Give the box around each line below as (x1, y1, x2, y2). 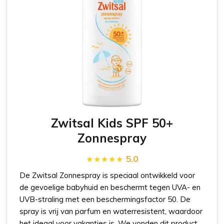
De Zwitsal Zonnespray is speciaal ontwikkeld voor (19, 170, 195, 180)
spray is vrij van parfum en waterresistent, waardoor (19, 206, 203, 216)
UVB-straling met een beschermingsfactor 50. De (19, 194, 191, 204)
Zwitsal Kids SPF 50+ (51, 115, 173, 130)
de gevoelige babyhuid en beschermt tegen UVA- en (19, 182, 201, 192)
